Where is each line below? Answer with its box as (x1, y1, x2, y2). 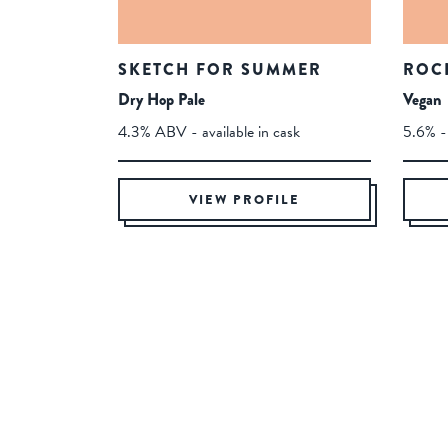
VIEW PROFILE (189, 189, 300, 209)
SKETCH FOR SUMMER (118, 57, 322, 81)
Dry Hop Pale (118, 87, 205, 111)
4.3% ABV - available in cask (118, 119, 300, 144)
